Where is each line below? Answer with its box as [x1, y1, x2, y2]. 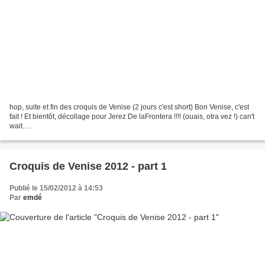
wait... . [9, 121, 31, 130]
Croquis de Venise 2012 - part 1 [9, 160, 167, 172]
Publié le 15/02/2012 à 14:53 [9, 183, 103, 192]
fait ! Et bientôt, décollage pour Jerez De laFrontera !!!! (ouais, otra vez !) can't [9, 112, 254, 121]
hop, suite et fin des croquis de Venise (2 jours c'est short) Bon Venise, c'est [9, 102, 249, 111]
